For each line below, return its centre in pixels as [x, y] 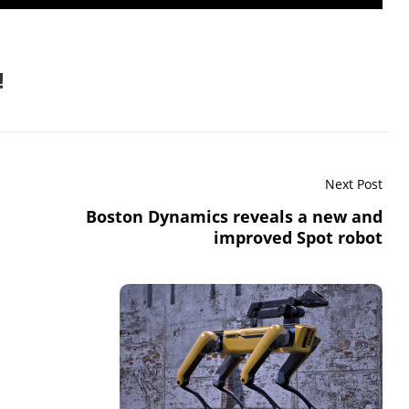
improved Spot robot [298, 237]
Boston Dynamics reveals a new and [234, 216]
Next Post [353, 184]
